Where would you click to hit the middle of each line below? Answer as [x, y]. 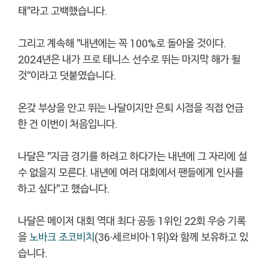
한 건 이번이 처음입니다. [68, 124]
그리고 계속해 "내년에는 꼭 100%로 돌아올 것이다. [122, 43]
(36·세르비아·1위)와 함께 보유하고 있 [171, 237]
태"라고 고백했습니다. [63, 11]
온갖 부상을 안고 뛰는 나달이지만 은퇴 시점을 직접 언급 [131, 108]
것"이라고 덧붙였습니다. [67, 75]
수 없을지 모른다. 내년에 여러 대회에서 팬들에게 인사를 [131, 172]
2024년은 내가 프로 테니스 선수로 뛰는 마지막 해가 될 [129, 59]
